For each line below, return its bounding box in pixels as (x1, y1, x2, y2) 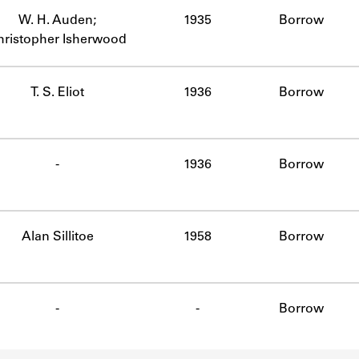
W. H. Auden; (18, 14, 96, 27)
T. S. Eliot (30, 86, 84, 99)
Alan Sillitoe (21, 230, 94, 244)
